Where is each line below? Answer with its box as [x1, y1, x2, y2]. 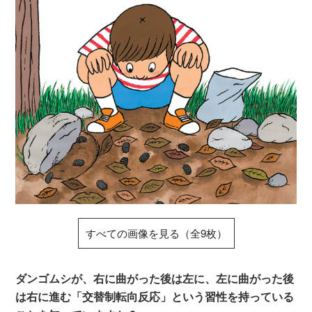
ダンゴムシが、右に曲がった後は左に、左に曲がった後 [15, 270, 295, 286]
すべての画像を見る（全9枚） [85, 225, 227, 240]
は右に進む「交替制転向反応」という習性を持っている [15, 288, 295, 304]
